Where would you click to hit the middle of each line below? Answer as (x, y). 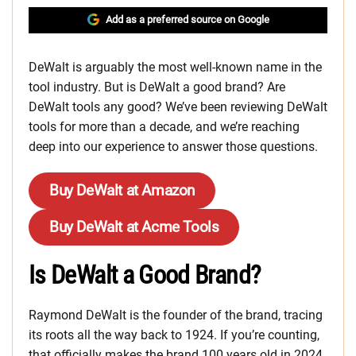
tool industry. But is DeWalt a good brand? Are (157, 87)
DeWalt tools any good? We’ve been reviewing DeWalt (178, 107)
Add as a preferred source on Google (187, 19)
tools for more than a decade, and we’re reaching (164, 127)
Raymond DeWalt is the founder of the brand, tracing (176, 315)
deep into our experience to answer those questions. (173, 147)
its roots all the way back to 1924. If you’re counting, (174, 335)
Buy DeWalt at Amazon (122, 190)
